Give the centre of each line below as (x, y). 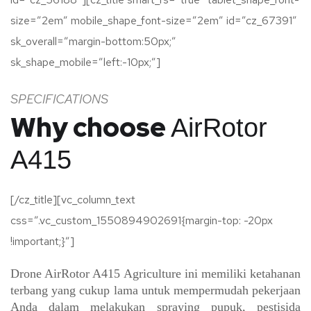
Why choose (91, 127)
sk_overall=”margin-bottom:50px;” (93, 41)
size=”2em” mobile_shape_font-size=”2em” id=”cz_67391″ (154, 20)
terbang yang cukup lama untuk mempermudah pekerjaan (155, 290)
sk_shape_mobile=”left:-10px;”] (85, 62)
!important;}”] (42, 241)
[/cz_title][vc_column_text (73, 200)
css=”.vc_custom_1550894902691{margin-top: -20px (142, 220)
